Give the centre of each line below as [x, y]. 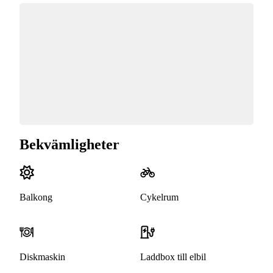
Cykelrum [159, 197]
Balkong [36, 197]
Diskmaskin [42, 257]
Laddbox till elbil [173, 257]
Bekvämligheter [69, 145]
